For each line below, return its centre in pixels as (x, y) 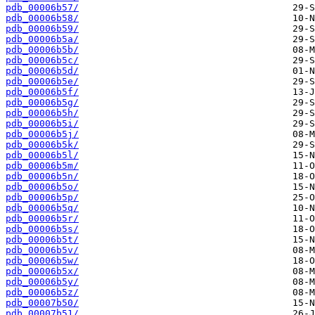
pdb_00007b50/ (42, 303)
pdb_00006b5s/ (42, 229)
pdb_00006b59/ (42, 29)
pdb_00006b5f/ (42, 92)
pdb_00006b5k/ (42, 145)
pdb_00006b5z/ (42, 292)
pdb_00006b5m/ (42, 166)
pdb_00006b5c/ (42, 60)
